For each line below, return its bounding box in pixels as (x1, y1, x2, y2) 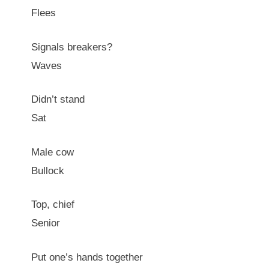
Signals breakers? (31, 41, 112, 53)
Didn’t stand (31, 94, 85, 105)
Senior (31, 217, 60, 229)
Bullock (31, 165, 64, 177)
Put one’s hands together (31, 251, 143, 263)
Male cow (31, 146, 74, 158)
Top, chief (31, 199, 74, 210)
